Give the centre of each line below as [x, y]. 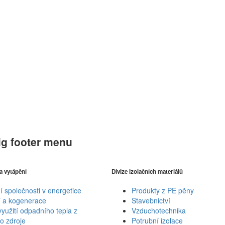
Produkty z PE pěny [163, 191]
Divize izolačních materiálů [147, 171]
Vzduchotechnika [159, 211]
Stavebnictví [151, 201]
